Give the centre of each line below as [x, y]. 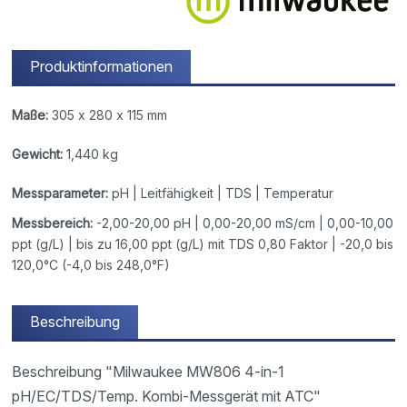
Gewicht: [38, 154]
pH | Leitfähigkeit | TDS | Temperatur [221, 193]
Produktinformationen [102, 66]
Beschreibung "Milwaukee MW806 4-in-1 [149, 371]
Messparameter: [60, 193]
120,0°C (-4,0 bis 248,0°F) [91, 264]
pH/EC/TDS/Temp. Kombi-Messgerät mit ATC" [167, 396]
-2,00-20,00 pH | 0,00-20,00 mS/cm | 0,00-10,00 [243, 223]
